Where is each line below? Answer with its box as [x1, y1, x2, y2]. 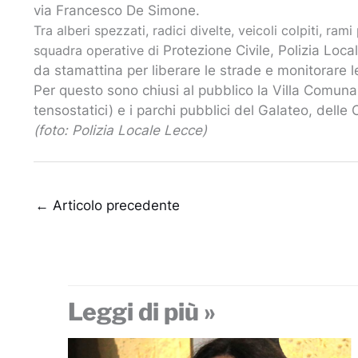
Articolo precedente [49, 197, 180, 213]
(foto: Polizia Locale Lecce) [34, 122, 207, 139]
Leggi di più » [67, 296, 216, 326]
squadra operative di [34, 42, 163, 59]
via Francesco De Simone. [34, 2, 200, 19]
